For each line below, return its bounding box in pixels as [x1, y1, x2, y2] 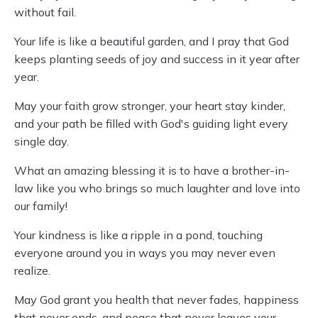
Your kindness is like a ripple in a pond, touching [14, 228, 263, 242]
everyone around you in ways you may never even [14, 246, 275, 260]
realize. [14, 263, 50, 278]
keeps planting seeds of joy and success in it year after [14, 52, 300, 66]
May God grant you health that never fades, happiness [14, 292, 299, 307]
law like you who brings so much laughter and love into [14, 181, 300, 195]
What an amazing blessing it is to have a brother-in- [14, 163, 290, 177]
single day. [14, 134, 69, 148]
